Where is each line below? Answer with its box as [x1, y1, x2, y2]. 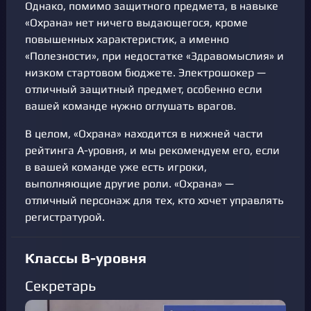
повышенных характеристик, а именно [25, 33, 229, 47]
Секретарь [25, 278, 96, 295]
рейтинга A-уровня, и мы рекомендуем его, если [25, 144, 280, 158]
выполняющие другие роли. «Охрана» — [25, 177, 234, 191]
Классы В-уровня [25, 250, 146, 267]
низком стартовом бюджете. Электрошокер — [25, 66, 266, 80]
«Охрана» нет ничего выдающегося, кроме [25, 16, 248, 30]
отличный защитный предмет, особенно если [25, 83, 262, 96]
